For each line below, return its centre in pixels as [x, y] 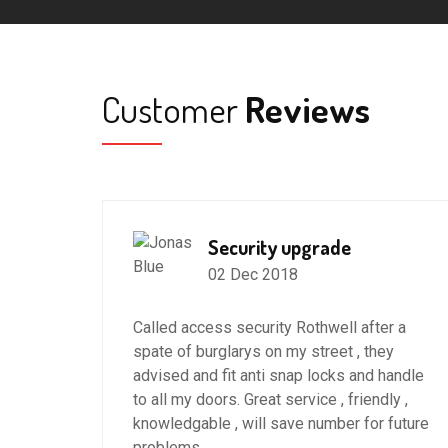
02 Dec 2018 [253, 274]
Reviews [304, 108]
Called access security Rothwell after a [269, 327]
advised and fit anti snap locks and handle [278, 375]
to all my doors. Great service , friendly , [270, 399]
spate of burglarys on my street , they [263, 351]
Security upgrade [279, 246]
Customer [170, 108]
